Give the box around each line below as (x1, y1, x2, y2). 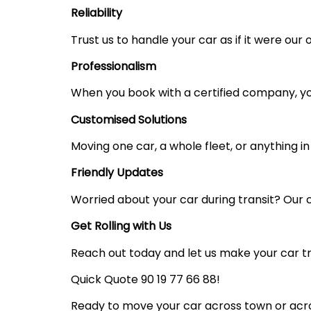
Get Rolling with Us (71, 218, 177, 235)
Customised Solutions (71, 111, 192, 128)
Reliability (71, 5, 122, 22)
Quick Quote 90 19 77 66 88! (71, 271, 226, 288)
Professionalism (71, 58, 156, 74)
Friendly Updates (71, 165, 169, 181)
